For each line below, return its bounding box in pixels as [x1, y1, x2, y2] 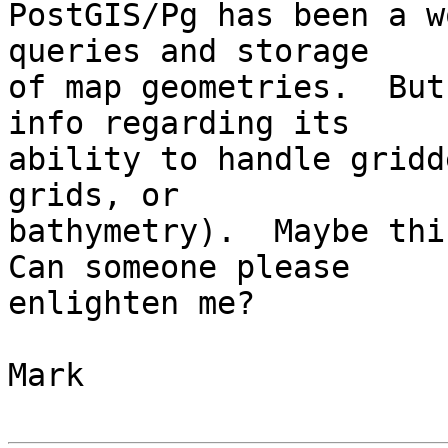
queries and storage [8, 33, 388, 70]
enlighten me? [8, 285, 255, 322]
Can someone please [8, 249, 369, 286]
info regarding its [8, 105, 369, 142]
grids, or [8, 177, 198, 214]
